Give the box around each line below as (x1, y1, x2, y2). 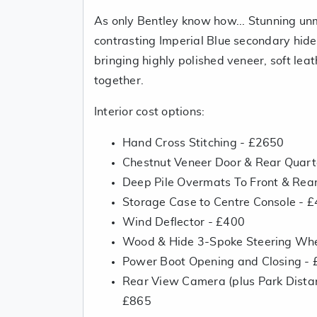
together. (94, 74, 144, 86)
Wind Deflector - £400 (122, 216, 246, 228)
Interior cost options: (94, 105, 205, 117)
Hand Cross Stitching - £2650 (122, 137, 284, 149)
